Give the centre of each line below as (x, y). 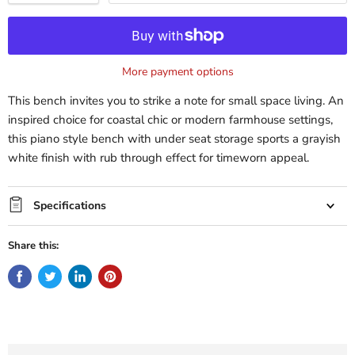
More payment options (177, 72)
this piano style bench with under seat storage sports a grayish (174, 139)
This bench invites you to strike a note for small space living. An (176, 101)
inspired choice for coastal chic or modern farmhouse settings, (170, 120)
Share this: (33, 246)
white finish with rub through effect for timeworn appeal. (158, 158)
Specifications (70, 206)
